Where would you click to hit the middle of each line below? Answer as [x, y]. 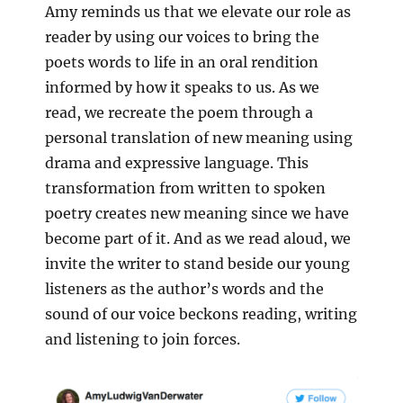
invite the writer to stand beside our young [197, 263]
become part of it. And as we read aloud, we [198, 238]
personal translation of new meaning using [199, 137]
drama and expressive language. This [177, 162]
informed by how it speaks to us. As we [182, 87]
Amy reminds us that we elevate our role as [198, 11]
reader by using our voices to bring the [182, 36]
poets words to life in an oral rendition [182, 62]
